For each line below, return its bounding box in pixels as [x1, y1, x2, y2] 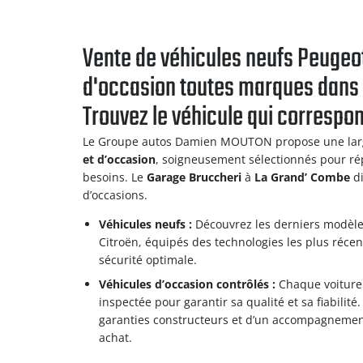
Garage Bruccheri [147, 169, 241, 185]
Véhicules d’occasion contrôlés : [99, 276, 275, 292]
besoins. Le [83, 169, 147, 185]
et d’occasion [83, 152, 156, 167]
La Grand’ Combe [254, 169, 350, 185]
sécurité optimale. [99, 252, 197, 267]
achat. [99, 330, 132, 345]
